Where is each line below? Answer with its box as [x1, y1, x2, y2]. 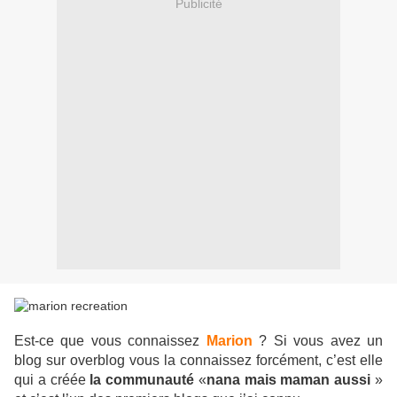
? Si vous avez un [259, 333, 384, 349]
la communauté [90, 372, 195, 388]
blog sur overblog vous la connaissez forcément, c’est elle [14, 353, 383, 369]
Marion [206, 333, 253, 349]
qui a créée [14, 372, 90, 388]
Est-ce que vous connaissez [14, 333, 206, 349]
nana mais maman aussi [206, 372, 371, 388]
